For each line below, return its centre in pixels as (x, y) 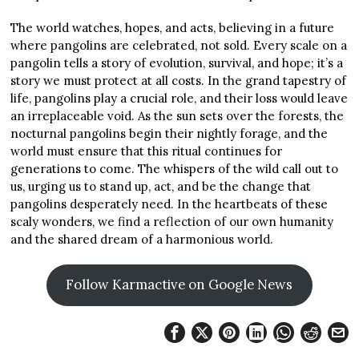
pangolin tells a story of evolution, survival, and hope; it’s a (177, 63)
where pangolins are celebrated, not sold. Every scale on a (179, 45)
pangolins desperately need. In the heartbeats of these (169, 204)
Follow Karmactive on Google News (179, 285)
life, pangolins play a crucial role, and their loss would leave (179, 98)
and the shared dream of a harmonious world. (142, 239)
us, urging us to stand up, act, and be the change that (161, 186)
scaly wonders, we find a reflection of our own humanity (172, 222)
